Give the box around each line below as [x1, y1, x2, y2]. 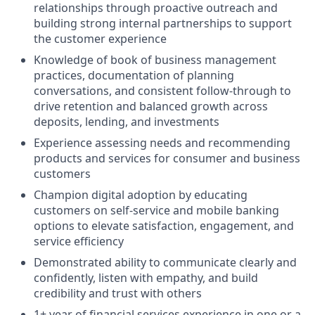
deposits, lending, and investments [34, 114, 219, 129]
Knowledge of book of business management [34, 52, 276, 67]
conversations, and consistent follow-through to [34, 83, 291, 98]
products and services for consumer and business [34, 150, 300, 166]
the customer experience [34, 31, 167, 46]
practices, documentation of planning [34, 67, 234, 83]
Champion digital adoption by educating [34, 187, 247, 202]
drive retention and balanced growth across [34, 98, 268, 114]
